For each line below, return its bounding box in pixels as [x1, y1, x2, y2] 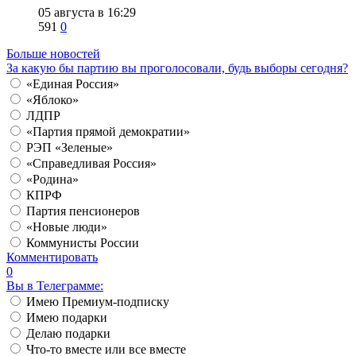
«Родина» [26, 172, 79, 187]
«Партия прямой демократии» [26, 125, 190, 139]
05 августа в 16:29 [38, 6, 136, 20]
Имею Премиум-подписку [26, 295, 169, 309]
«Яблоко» [26, 93, 79, 107]
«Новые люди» [26, 220, 107, 234]
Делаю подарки [26, 327, 110, 341]
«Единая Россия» [26, 77, 119, 91]
